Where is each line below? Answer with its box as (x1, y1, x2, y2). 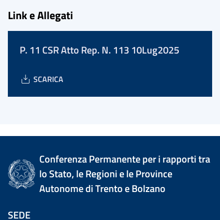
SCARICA (33, 73, 63, 85)
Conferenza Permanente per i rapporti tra (39, 151, 211, 166)
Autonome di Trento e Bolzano (39, 181, 166, 196)
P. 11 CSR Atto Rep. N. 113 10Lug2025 (20, 42, 179, 57)
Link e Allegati (8, 7, 73, 23)
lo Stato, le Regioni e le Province (39, 166, 173, 181)
